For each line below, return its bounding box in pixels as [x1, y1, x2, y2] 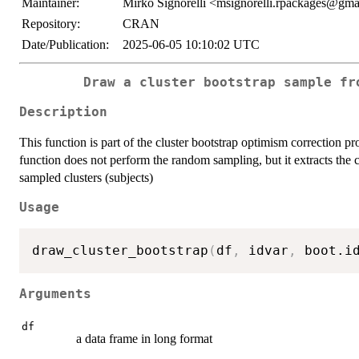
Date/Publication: [22, 38, 109, 51]
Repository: [22, 17, 80, 30]
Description [19, 104, 107, 119]
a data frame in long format [76, 332, 212, 346]
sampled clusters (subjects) [19, 170, 153, 184]
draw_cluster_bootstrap [32, 243, 208, 259]
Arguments [19, 286, 91, 301]
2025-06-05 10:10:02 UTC [123, 38, 260, 51]
